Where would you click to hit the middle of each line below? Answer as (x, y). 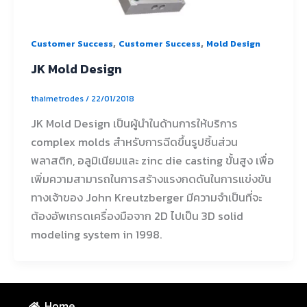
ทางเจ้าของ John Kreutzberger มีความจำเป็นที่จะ (146, 198)
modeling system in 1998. (96, 235)
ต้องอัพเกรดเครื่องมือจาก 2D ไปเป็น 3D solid (137, 216)
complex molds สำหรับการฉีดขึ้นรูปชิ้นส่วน (134, 142)
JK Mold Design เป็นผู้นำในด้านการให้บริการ (134, 124)
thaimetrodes (58, 98)
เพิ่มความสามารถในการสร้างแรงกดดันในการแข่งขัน (151, 179)
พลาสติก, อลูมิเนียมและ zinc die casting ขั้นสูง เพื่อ (152, 161)
